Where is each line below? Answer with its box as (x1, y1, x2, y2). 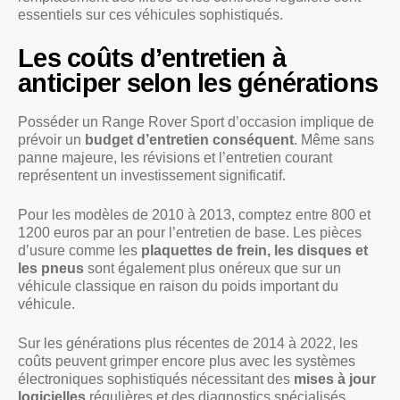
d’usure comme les (18, 242, 141, 258)
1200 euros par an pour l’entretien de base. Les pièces (18, 224, 362, 240)
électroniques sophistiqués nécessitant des (18, 371, 294, 387)
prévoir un (18, 131, 85, 147)
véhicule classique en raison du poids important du (18, 278, 338, 294)
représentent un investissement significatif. (18, 167, 286, 183)
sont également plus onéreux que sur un (84, 260, 341, 276)
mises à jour (294, 371, 376, 387)
